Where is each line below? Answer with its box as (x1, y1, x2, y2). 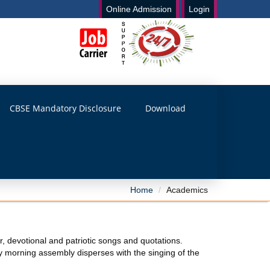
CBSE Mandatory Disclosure (9, 102, 121, 114)
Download (145, 102, 186, 114)
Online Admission (106, 4, 172, 14)
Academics (166, 185, 208, 195)
